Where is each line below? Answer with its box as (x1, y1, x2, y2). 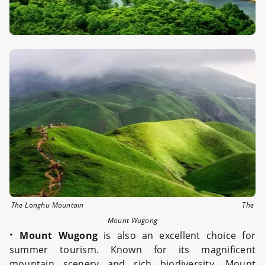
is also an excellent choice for (98, 229, 256, 242)
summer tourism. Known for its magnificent (9, 243, 256, 256)
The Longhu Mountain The (11, 200, 254, 210)
